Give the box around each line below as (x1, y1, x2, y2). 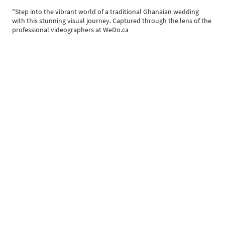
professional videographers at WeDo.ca (12, 25, 130, 35)
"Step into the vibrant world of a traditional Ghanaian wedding (12, 7, 199, 17)
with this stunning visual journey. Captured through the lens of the (12, 16, 211, 26)
